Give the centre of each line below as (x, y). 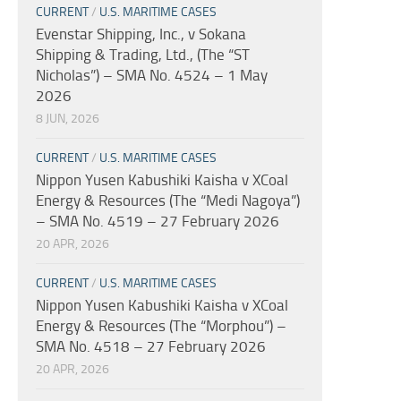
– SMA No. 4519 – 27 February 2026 (158, 221)
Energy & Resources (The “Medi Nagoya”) (168, 200)
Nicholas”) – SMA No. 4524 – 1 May (152, 75)
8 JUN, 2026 (68, 118)
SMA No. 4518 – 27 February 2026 (151, 346)
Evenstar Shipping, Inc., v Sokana (141, 34)
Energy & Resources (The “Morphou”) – (161, 325)
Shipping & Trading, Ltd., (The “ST (143, 54)
